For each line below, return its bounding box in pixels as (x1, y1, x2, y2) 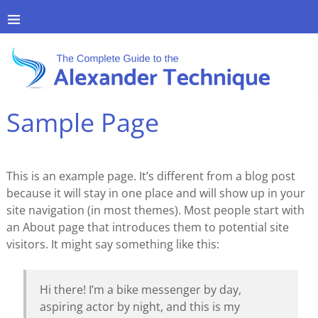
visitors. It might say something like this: (6, 236, 219, 253)
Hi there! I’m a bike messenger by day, (40, 282, 242, 298)
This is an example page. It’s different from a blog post (6, 168, 295, 185)
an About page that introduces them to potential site (6, 219, 289, 236)
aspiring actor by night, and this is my (40, 299, 241, 315)
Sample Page (6, 105, 159, 141)
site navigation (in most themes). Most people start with (6, 202, 305, 219)
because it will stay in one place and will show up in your (6, 185, 305, 202)
